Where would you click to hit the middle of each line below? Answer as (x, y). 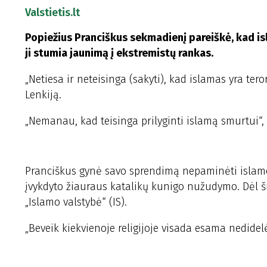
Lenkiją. (43, 95)
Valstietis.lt (52, 13)
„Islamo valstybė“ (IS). (76, 202)
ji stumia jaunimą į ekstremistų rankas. (119, 53)
